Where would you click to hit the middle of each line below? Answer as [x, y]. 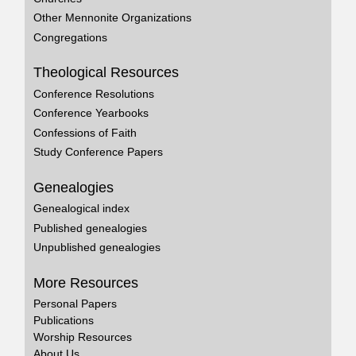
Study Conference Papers [99, 152]
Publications [64, 321]
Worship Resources [83, 337]
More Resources [86, 282]
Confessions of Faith [85, 132]
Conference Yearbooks [91, 113]
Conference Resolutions [94, 93]
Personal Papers [75, 304]
